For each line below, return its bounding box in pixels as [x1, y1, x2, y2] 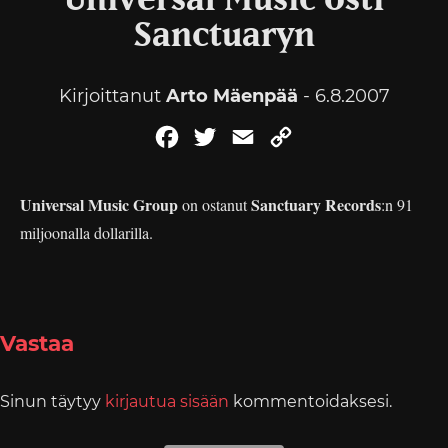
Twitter [220, 127, 276, 146]
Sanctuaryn [133, 19, 315, 53]
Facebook [182, 127, 261, 146]
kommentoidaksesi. [229, 392, 392, 411]
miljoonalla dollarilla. [20, 222, 153, 243]
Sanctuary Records [251, 193, 381, 216]
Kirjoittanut [58, 85, 166, 107]
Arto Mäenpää [165, 85, 298, 107]
